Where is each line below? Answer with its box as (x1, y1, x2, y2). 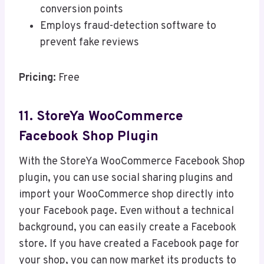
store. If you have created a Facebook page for (19, 237, 239, 252)
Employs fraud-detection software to (40, 19, 216, 34)
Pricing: (19, 71, 56, 85)
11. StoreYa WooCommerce (19, 108, 183, 126)
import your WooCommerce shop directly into (19, 188, 234, 202)
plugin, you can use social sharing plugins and (19, 171, 233, 186)
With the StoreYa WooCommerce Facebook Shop (19, 155, 245, 169)
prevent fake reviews (40, 36, 139, 50)
